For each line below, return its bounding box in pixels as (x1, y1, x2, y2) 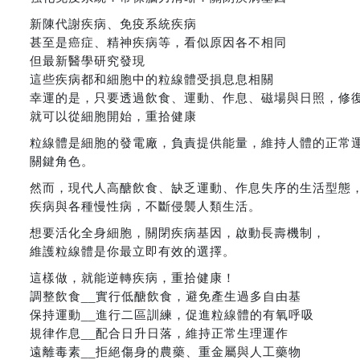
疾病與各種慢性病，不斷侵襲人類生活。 (30, 197, 261, 214)
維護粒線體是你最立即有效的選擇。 (30, 242, 235, 259)
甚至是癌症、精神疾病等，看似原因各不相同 (30, 33, 287, 50)
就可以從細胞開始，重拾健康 (30, 107, 197, 124)
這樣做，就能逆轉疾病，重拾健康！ (30, 268, 235, 285)
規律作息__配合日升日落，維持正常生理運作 (30, 324, 288, 341)
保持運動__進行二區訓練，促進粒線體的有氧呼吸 (30, 305, 314, 322)
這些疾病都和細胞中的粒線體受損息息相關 (30, 70, 274, 87)
